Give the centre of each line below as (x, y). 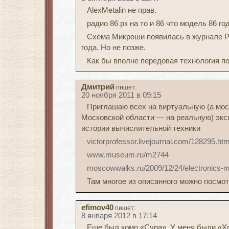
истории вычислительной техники (141, 128)
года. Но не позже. (113, 48)
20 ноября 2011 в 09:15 (121, 95)
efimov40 (97, 208)
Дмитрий (98, 87)
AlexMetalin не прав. (121, 10)
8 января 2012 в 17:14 (119, 216)
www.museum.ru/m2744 (128, 155)
